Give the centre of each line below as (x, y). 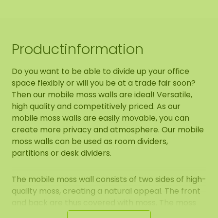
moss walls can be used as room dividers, (90, 141)
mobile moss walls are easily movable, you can (100, 118)
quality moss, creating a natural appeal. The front (106, 191)
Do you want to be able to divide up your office (100, 71)
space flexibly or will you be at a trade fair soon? (104, 83)
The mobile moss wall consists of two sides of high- (109, 179)
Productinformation (78, 49)
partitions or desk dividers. (62, 153)
